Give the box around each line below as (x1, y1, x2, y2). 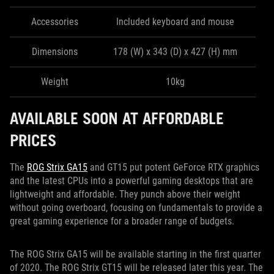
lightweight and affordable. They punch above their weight (10, 188, 240, 201)
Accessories (31, 16, 78, 28)
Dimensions (31, 46, 78, 58)
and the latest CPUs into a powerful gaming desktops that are (10, 175, 253, 187)
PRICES (10, 130, 56, 150)
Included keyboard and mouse (116, 16, 234, 28)
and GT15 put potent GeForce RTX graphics (87, 161, 259, 174)
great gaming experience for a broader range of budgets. (10, 215, 234, 228)
